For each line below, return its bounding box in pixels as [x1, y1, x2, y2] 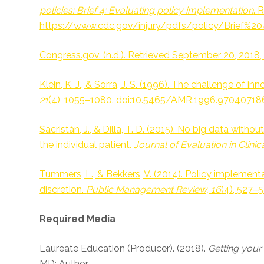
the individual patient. [39, 139, 134, 150]
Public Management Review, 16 [86, 184, 222, 195]
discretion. [39, 184, 87, 195]
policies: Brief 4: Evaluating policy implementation [39, 5, 254, 16]
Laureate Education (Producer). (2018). [39, 243, 209, 254]
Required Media [39, 213, 116, 225]
